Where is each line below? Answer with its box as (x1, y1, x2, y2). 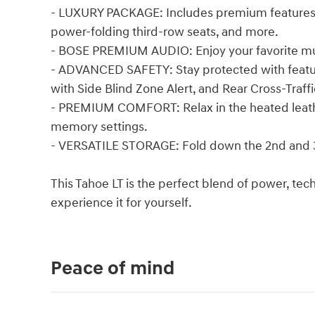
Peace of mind (51, 257, 174, 281)
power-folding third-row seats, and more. (51, 24, 278, 41)
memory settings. (51, 119, 148, 136)
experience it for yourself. (51, 195, 192, 212)
